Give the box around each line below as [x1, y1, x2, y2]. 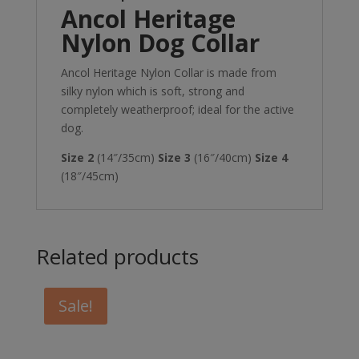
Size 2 [60, 150, 97, 166]
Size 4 [254, 150, 288, 166]
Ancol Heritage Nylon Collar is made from [60, 65, 276, 81]
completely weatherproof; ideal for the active [60, 102, 294, 118]
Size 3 [154, 150, 191, 166]
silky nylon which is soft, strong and [60, 83, 244, 99]
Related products [35, 242, 199, 272]
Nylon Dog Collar [60, 26, 260, 60]
